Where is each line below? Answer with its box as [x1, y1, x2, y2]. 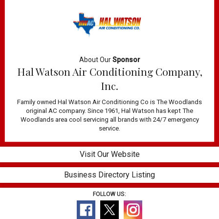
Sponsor [112, 55, 140, 64]
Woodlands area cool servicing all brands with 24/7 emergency [20, 115, 199, 123]
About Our [79, 55, 112, 64]
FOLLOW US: [93, 190, 126, 197]
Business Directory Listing [64, 170, 155, 179]
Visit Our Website [79, 149, 140, 159]
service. [99, 124, 120, 132]
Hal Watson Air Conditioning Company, [17, 64, 202, 78]
